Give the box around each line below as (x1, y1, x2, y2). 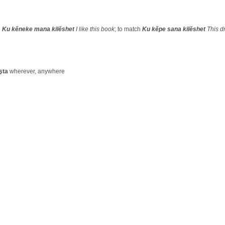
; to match (115, 26, 142, 33)
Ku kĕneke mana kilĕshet (2, 26, 74, 33)
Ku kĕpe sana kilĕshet (142, 26, 205, 33)
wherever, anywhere (8, 68, 65, 75)
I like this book (74, 26, 115, 33)
